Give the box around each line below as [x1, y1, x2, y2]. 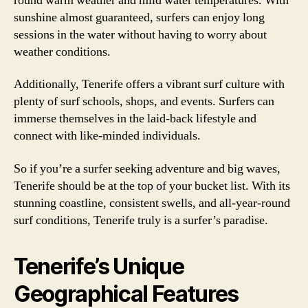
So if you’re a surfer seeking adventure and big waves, [14, 160, 280, 177]
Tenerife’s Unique [14, 252, 184, 280]
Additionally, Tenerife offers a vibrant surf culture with [14, 76, 285, 92]
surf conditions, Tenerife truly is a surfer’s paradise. [14, 212, 268, 228]
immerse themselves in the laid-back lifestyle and [14, 111, 256, 126]
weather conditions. [14, 43, 111, 60]
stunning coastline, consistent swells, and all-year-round [14, 195, 290, 211]
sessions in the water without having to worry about [14, 26, 267, 43]
